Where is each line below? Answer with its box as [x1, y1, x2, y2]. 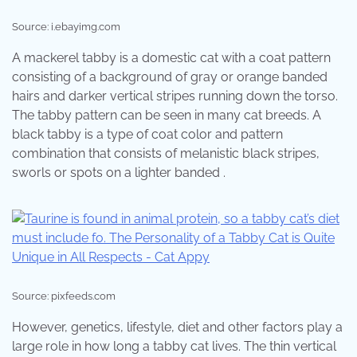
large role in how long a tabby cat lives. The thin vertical [12, 338, 336, 354]
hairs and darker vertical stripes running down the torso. [12, 88, 338, 104]
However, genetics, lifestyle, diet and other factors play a [12, 319, 343, 335]
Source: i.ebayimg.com [12, 20, 120, 33]
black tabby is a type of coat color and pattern [12, 126, 283, 142]
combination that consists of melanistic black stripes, [12, 145, 320, 161]
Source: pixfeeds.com [12, 289, 116, 302]
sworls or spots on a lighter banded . [12, 164, 226, 180]
